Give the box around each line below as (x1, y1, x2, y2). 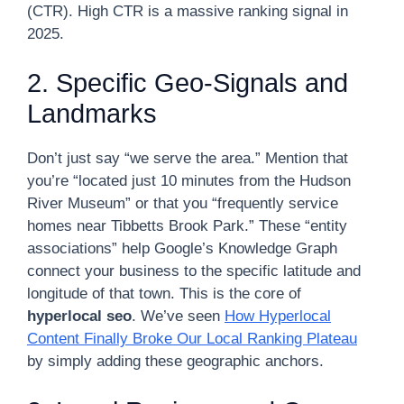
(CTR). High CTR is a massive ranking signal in (27, 2, 348, 20)
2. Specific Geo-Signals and (27, 69, 348, 97)
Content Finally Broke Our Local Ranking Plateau (27, 330, 357, 347)
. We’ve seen (132, 308, 225, 325)
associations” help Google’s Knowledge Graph (27, 240, 337, 257)
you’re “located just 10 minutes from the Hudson (27, 172, 351, 189)
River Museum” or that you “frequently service (27, 195, 338, 212)
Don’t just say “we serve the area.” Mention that (27, 150, 348, 167)
